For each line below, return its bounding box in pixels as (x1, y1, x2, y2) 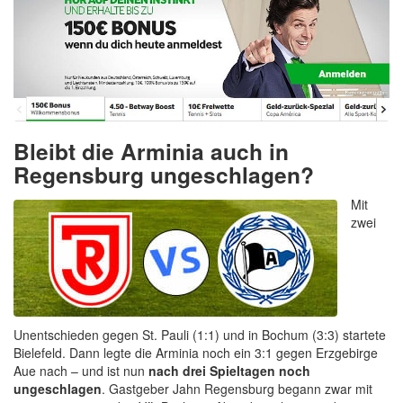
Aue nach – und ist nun (13, 362, 148, 381)
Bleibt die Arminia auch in (13, 135, 289, 168)
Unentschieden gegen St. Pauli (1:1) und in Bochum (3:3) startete (13, 326, 386, 345)
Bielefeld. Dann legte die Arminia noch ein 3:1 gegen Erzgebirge (13, 344, 378, 363)
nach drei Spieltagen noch (148, 362, 310, 381)
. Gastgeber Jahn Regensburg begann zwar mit (102, 380, 372, 399)
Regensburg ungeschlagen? (13, 158, 314, 192)
